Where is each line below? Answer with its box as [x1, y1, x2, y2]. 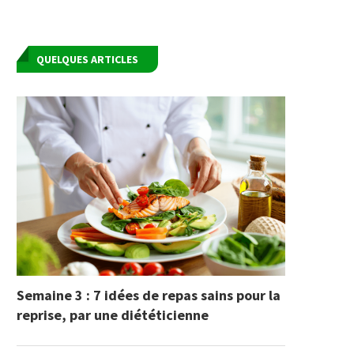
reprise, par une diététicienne [17, 306, 209, 325]
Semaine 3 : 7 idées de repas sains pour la [17, 286, 281, 305]
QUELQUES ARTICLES [36, 52, 138, 67]
